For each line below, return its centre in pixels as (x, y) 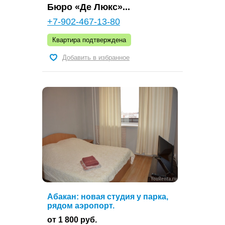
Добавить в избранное (96, 57)
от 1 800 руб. (72, 219)
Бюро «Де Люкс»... (89, 7)
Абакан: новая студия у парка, (108, 196)
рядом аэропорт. (81, 205)
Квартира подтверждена (89, 40)
